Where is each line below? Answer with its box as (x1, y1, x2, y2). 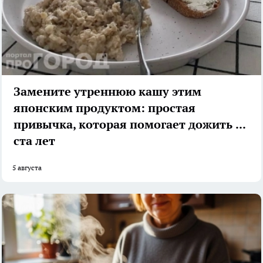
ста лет (14, 133, 55, 149)
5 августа (12, 163, 42, 172)
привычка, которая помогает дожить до (14, 116, 249, 132)
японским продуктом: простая (14, 100, 195, 116)
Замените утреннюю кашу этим (14, 83, 201, 99)
